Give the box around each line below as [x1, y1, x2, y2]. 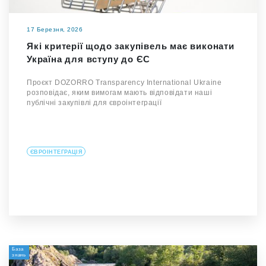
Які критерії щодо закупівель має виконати [27, 41, 235, 51]
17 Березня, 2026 [27, 26, 83, 33]
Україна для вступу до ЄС [27, 54, 151, 64]
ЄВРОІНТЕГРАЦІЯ [30, 149, 83, 155]
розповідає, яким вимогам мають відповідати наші [27, 88, 213, 97]
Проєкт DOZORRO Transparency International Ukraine [27, 78, 222, 87]
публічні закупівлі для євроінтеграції [27, 99, 162, 107]
